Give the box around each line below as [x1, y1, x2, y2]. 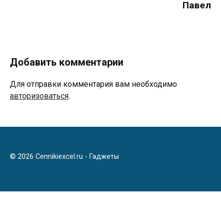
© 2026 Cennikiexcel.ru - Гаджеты [10, 152, 119, 161]
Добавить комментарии [10, 56, 123, 68]
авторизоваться [10, 91, 69, 101]
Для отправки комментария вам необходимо [10, 79, 177, 89]
